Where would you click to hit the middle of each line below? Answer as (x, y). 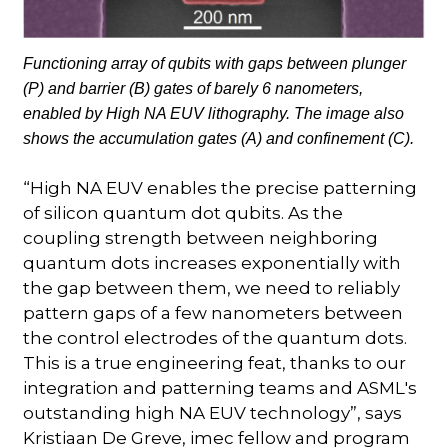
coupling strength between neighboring (201, 237)
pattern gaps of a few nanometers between (213, 312)
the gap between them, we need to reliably (212, 287)
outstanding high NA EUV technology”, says (213, 412)
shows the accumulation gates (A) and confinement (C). (219, 138)
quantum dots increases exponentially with (212, 262)
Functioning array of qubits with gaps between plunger (215, 63)
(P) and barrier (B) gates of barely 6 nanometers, (193, 88)
